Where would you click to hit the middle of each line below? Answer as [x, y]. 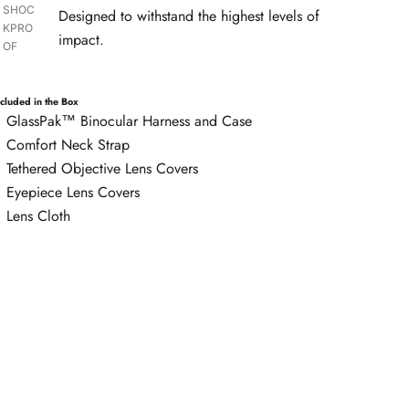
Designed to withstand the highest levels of [189, 16]
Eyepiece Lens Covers [73, 192]
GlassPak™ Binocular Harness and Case [130, 121]
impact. [82, 39]
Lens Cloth [39, 215]
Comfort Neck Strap [68, 144]
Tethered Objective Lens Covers [103, 168]
